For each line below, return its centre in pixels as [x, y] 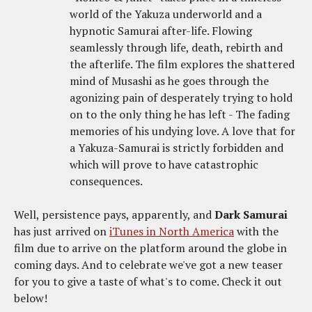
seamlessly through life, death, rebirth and [176, 47]
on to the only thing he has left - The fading [180, 114]
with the [256, 231]
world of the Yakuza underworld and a [166, 14]
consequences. [106, 181]
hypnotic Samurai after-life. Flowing [161, 30]
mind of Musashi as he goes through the [169, 80]
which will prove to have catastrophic [164, 164]
